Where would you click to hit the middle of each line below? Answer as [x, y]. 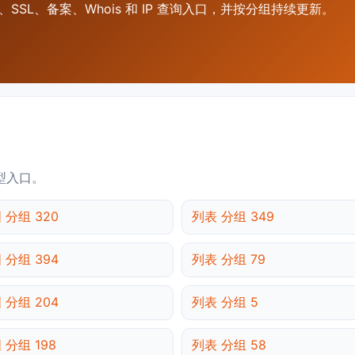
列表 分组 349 [233, 217]
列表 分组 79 [229, 260]
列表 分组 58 [229, 345]
